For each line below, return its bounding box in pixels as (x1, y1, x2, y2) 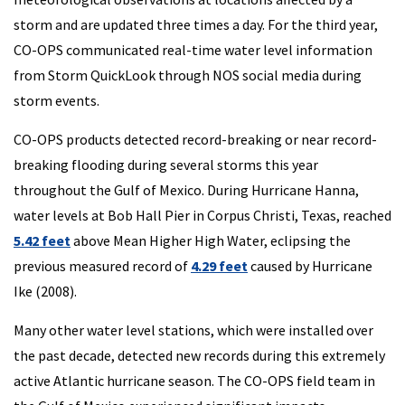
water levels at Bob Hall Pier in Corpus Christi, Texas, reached (14, 206, 391, 224)
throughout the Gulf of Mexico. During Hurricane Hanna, (14, 181, 359, 199)
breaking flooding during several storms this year (14, 155, 318, 174)
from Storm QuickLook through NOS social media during (14, 66, 362, 84)
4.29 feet (191, 257, 248, 275)
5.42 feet (14, 231, 71, 250)
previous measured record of (14, 257, 191, 275)
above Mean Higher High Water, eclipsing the (71, 231, 351, 250)
